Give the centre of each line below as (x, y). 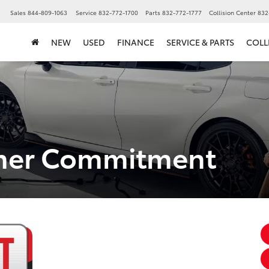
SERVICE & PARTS (200, 42)
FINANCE (136, 42)
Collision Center (232, 13)
